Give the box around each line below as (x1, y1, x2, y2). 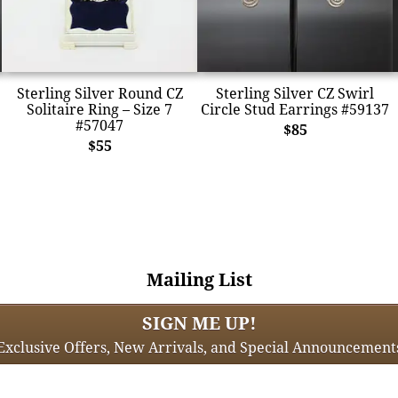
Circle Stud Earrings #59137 (201, 99, 389, 119)
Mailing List (146, 267, 252, 291)
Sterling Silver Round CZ (16, 83, 183, 103)
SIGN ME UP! (141, 310, 257, 335)
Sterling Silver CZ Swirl (216, 83, 374, 103)
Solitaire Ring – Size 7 (27, 99, 172, 119)
